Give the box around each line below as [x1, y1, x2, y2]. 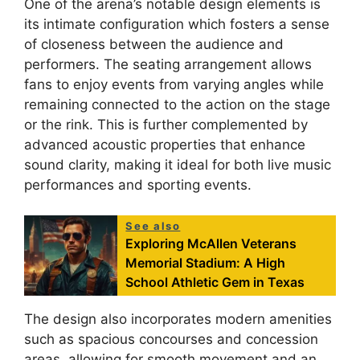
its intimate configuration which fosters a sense [24, 15, 329, 32]
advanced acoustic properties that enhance [24, 136, 305, 153]
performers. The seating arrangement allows [24, 55, 312, 72]
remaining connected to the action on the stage [24, 96, 330, 112]
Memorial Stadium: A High [125, 255, 286, 272]
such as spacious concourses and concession [24, 331, 318, 348]
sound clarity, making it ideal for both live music [24, 156, 331, 173]
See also [125, 219, 181, 233]
